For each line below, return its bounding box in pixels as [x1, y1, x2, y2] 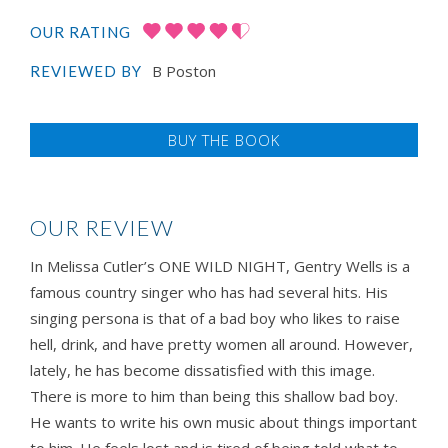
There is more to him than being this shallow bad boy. [30, 386, 398, 407]
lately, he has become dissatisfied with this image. [30, 360, 375, 381]
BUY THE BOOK [168, 130, 280, 151]
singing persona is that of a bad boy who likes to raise [30, 308, 400, 329]
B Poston [148, 61, 216, 82]
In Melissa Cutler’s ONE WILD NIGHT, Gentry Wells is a [30, 256, 410, 277]
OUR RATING [30, 23, 131, 42]
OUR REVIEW [30, 214, 174, 242]
